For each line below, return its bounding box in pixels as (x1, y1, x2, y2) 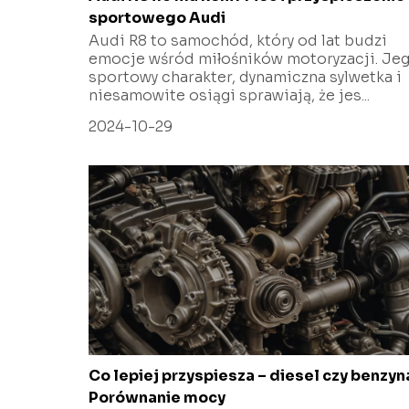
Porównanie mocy (89, 387, 225, 407)
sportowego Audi (89, 7, 225, 27)
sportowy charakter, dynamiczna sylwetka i (89, 67, 402, 87)
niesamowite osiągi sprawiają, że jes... (89, 85, 370, 105)
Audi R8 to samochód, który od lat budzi (89, 30, 387, 50)
